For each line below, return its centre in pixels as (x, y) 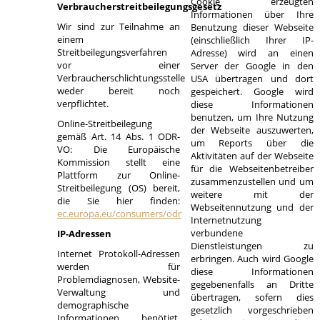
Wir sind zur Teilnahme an (119, 26)
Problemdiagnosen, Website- (119, 279)
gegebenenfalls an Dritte (252, 284)
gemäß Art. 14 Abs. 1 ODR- (119, 136)
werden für (119, 266)
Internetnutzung (226, 220)
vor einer (119, 65)
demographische (92, 305)
